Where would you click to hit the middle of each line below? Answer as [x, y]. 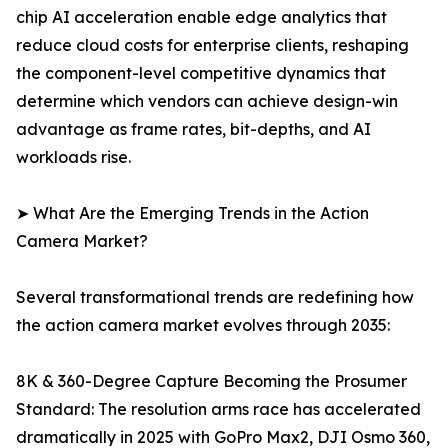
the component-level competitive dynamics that [201, 73]
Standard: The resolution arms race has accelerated [218, 409]
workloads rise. [73, 157]
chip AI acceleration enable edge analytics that [201, 17]
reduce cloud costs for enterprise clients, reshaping [212, 45]
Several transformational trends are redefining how [215, 297]
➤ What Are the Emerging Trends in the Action [192, 213]
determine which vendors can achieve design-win [207, 101]
